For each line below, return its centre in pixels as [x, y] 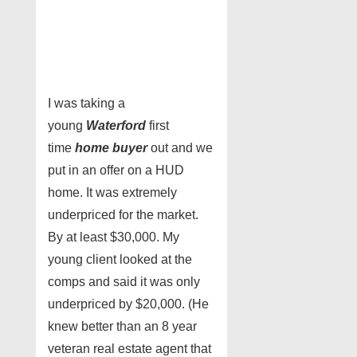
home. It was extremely [112, 193]
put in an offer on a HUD [116, 171]
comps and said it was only [124, 282]
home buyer [111, 148]
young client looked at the [120, 260]
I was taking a [86, 104]
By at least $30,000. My [114, 237]
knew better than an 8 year [122, 327]
